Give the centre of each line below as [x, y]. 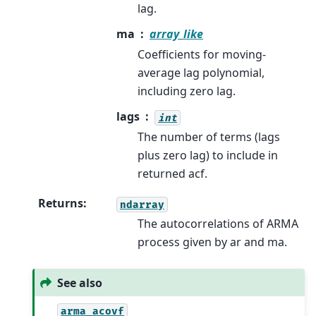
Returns [61, 203]
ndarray [142, 205]
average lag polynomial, [201, 73]
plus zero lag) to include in [208, 156]
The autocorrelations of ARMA [218, 224]
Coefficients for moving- [202, 55]
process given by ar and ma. [212, 242]
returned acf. [172, 174]
